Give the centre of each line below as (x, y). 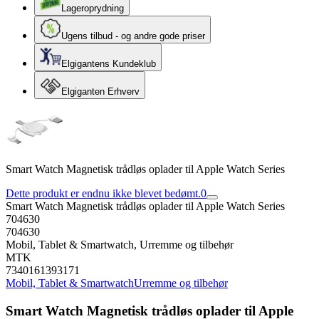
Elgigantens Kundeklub (109, 64)
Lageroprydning (93, 8)
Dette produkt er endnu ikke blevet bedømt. (103, 193)
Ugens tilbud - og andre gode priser (133, 36)
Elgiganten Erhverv (100, 91)
